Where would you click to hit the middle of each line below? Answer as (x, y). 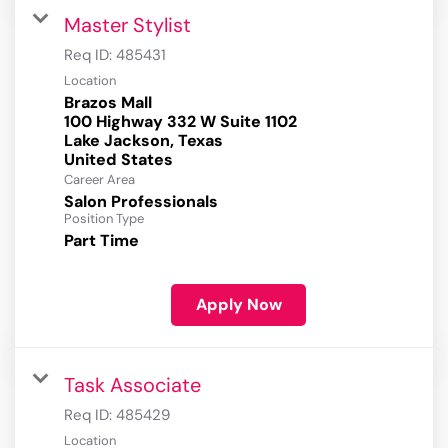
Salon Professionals (141, 202)
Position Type (104, 219)
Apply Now (238, 305)
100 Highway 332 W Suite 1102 (180, 122)
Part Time (101, 241)
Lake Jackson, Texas (143, 141)
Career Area (99, 180)
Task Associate (132, 385)
